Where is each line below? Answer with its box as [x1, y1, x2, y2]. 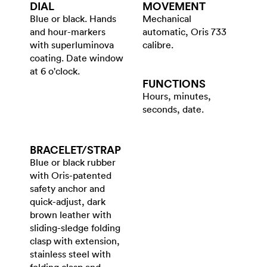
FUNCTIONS [142, 76, 206, 91]
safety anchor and [30, 182, 105, 194]
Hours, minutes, [142, 89, 211, 102]
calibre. [142, 38, 173, 51]
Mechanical [142, 12, 191, 24]
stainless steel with [30, 247, 111, 260]
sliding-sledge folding [30, 221, 120, 234]
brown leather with [30, 208, 111, 221]
